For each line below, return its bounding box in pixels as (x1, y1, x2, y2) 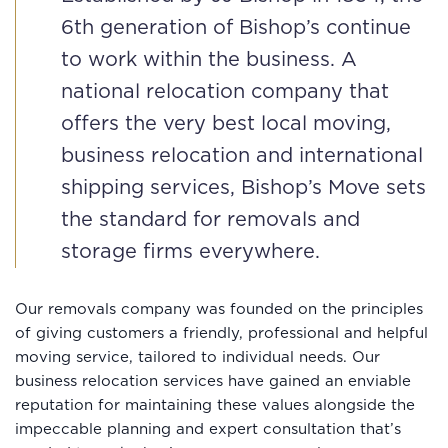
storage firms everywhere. (61, 241, 320, 262)
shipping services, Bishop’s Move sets (61, 177, 426, 198)
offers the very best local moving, (61, 113, 391, 134)
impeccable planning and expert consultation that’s (15, 421, 401, 437)
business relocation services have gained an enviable (15, 373, 411, 389)
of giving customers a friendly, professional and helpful (15, 325, 428, 341)
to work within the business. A (61, 49, 357, 70)
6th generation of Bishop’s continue (61, 17, 411, 38)
